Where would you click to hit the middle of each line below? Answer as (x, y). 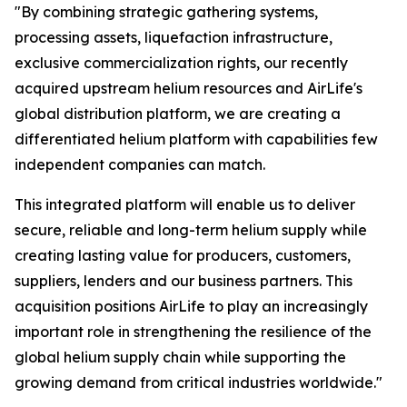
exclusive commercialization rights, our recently (181, 63)
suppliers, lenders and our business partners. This (184, 281)
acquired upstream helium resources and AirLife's (189, 88)
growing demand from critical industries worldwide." (199, 382)
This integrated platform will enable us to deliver (185, 204)
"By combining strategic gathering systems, (166, 12)
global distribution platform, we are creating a (178, 114)
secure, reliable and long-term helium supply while (191, 230)
